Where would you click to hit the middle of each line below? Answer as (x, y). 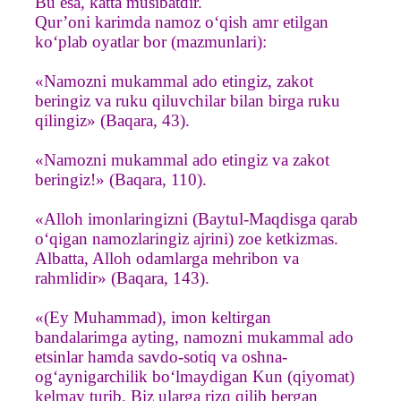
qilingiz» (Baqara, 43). (112, 120)
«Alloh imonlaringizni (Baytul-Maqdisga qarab (196, 218)
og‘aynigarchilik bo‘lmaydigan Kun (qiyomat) (195, 376)
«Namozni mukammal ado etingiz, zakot (174, 81)
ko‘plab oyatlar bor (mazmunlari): (151, 41)
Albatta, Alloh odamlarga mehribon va (167, 258)
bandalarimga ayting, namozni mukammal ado (194, 337)
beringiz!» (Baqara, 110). (121, 179)
